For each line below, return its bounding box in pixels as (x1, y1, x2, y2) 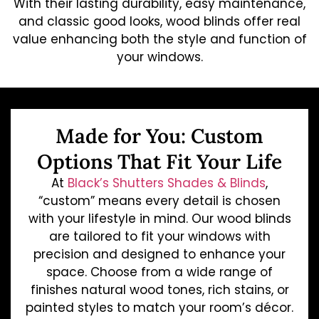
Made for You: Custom (56, 122, 263, 149)
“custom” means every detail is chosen (38, 192, 281, 209)
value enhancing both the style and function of (12, 30, 307, 48)
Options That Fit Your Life (37, 148, 282, 174)
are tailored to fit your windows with (48, 227, 271, 245)
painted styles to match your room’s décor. (26, 298, 293, 316)
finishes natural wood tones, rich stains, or (30, 281, 289, 298)
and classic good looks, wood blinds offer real (19, 12, 300, 30)
